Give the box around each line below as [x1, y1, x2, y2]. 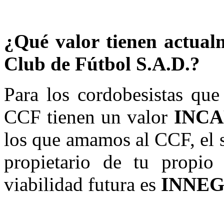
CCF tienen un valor [4, 106, 174, 128]
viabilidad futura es [4, 173, 161, 195]
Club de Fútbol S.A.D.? [4, 53, 200, 75]
